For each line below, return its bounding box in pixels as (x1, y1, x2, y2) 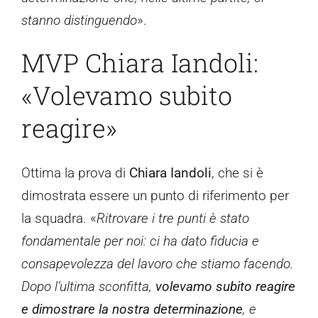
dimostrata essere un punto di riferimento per (21, 187, 289, 204)
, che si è (212, 165, 263, 182)
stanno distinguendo (21, 12, 137, 29)
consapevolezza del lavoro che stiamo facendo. (21, 256, 293, 273)
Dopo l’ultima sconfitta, (21, 278, 155, 295)
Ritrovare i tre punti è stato (97, 210, 249, 227)
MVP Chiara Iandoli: (21, 45, 258, 80)
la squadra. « (21, 210, 97, 227)
